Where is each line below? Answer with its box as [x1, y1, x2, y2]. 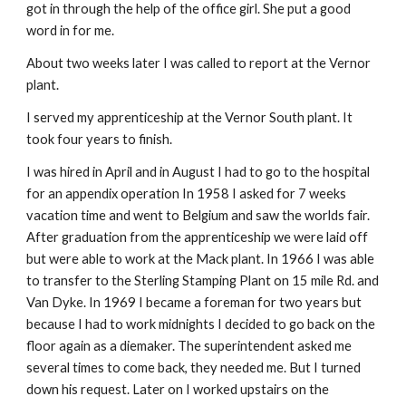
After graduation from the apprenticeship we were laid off [26, 229, 369, 245]
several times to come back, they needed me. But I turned [26, 360, 362, 375]
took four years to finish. [26, 131, 173, 147]
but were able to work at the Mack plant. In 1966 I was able [26, 251, 375, 266]
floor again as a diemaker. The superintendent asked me [26, 338, 353, 353]
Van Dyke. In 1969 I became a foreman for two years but [26, 295, 362, 310]
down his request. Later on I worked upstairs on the [26, 382, 330, 397]
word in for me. [26, 23, 115, 38]
